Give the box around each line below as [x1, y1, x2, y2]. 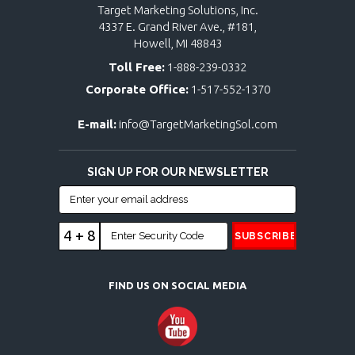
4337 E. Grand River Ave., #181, [98, 20, 257, 33]
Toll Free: [109, 60, 165, 74]
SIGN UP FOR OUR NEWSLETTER [86, 166, 269, 178]
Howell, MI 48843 [133, 36, 222, 50]
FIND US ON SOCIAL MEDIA [109, 280, 246, 291]
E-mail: [78, 117, 116, 131]
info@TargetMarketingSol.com [119, 117, 277, 131]
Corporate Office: [85, 82, 189, 96]
